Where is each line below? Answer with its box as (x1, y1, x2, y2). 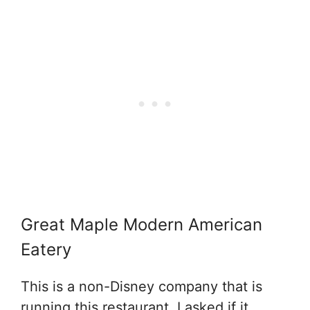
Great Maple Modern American (21, 215, 262, 235)
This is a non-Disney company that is (21, 278, 262, 295)
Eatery (21, 239, 71, 260)
